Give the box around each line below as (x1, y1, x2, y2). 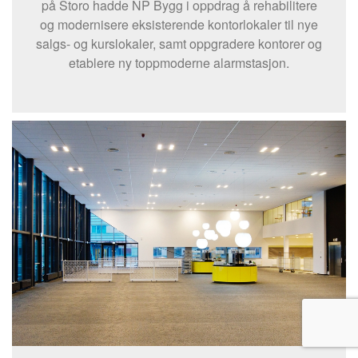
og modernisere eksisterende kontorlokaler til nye (40, 15, 318, 34)
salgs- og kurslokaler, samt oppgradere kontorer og (36, 34, 322, 54)
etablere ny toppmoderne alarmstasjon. (69, 54, 289, 73)
